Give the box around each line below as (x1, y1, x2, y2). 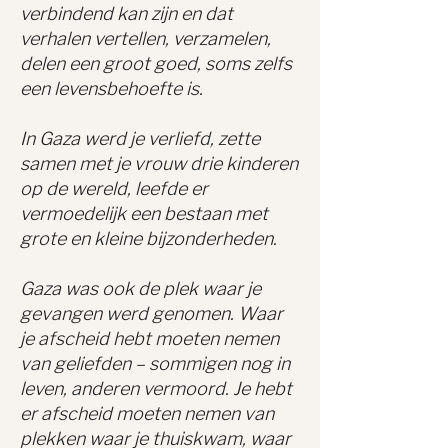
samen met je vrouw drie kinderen (20, 153, 298, 175)
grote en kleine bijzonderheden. (20, 228, 277, 250)
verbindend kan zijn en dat (20, 3, 233, 25)
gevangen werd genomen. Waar (20, 303, 283, 325)
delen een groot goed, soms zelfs (20, 53, 292, 75)
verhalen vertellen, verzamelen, (20, 28, 271, 50)
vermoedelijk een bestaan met (20, 203, 268, 225)
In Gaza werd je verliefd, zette (20, 128, 260, 150)
